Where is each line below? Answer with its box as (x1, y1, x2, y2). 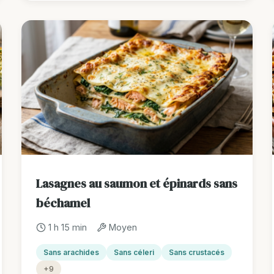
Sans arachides (43, 248, 99, 257)
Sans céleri (113, 248, 154, 257)
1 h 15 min (48, 222, 87, 233)
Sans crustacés (168, 248, 224, 257)
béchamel (35, 194, 90, 212)
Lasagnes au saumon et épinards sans (35, 175, 237, 193)
